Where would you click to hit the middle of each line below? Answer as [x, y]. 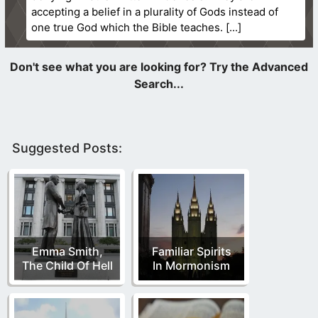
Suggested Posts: [67, 148]
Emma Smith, [67, 251]
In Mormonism [191, 265]
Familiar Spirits [191, 251]
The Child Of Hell [67, 265]
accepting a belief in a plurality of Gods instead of [155, 11]
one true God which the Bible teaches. [127, 27]
